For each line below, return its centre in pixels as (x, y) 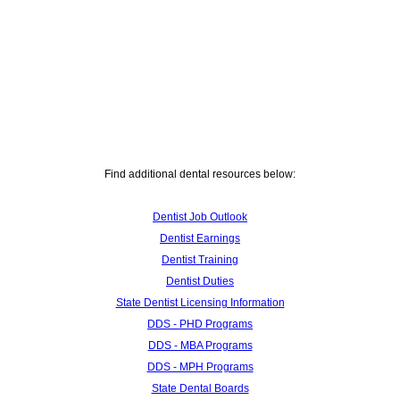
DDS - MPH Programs (200, 367)
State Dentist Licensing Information (200, 302)
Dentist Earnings (200, 238)
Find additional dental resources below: (200, 174)
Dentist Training (200, 259)
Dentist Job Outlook (200, 217)
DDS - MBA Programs (200, 345)
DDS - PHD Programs (200, 324)
